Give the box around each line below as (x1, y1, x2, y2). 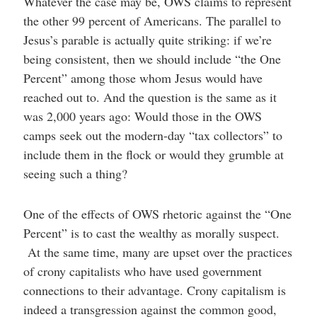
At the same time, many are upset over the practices (23, 243, 292, 260)
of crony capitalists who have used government (23, 263, 262, 279)
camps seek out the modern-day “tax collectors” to (23, 127, 282, 144)
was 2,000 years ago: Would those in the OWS (23, 108, 262, 125)
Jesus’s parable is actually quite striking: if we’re (23, 31, 272, 48)
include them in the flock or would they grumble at (23, 146, 284, 163)
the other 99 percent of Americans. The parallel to (23, 12, 281, 29)
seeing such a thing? (23, 165, 127, 182)
